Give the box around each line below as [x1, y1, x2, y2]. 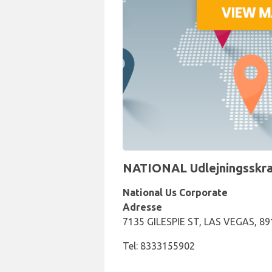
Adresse [123, 202, 162, 212]
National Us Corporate [123, 187, 228, 198]
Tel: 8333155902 [123, 240, 195, 251]
